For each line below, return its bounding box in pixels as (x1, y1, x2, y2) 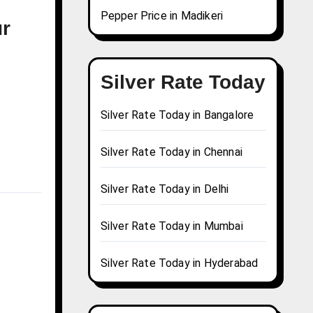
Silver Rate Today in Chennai (100, 145, 243, 159)
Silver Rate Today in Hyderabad (100, 256, 259, 270)
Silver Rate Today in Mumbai (100, 219, 243, 233)
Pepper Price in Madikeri (100, 9, 224, 23)
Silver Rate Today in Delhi (100, 182, 229, 196)
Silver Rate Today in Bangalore (100, 108, 254, 122)
